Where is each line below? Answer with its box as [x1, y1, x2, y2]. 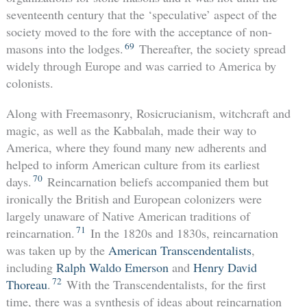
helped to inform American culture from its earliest [5, 156, 260, 173]
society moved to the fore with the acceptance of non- [5, 23, 272, 40]
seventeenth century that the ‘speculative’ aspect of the [5, 6, 277, 23]
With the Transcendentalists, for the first [62, 275, 266, 293]
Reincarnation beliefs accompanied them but [43, 173, 269, 190]
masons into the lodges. [5, 40, 123, 58]
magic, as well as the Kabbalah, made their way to [5, 121, 256, 138]
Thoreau [5, 275, 47, 293]
